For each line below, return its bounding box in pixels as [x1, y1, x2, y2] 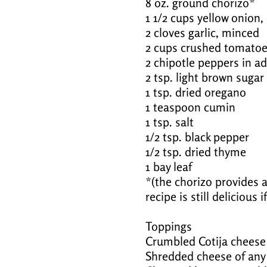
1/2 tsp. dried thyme [145, 144, 246, 160]
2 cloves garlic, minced [145, 25, 259, 41]
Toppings [145, 219, 192, 234]
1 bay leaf [145, 159, 192, 175]
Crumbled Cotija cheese [145, 234, 266, 249]
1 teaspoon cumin [145, 100, 235, 115]
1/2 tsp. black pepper [145, 129, 249, 145]
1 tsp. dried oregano [145, 85, 246, 100]
